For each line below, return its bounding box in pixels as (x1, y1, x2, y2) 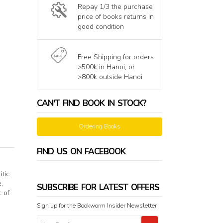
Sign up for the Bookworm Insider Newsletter (36, 202, 157, 210)
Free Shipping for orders (77, 52, 154, 62)
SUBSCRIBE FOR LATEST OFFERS (36, 182, 159, 194)
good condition (77, 22, 124, 32)
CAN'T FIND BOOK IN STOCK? (36, 98, 146, 110)
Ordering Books (78, 122, 120, 131)
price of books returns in (77, 12, 154, 22)
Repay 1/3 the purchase (77, 2, 153, 12)
